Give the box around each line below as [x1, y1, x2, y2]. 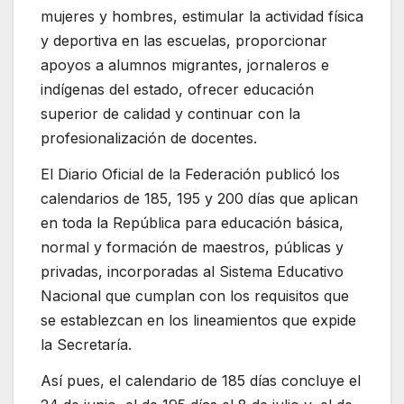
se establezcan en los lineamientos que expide [41, 311, 356, 330]
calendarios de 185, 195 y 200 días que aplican [41, 189, 358, 208]
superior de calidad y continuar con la [41, 105, 300, 124]
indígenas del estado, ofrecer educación [41, 80, 314, 99]
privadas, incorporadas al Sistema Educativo [41, 262, 344, 281]
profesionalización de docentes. [41, 129, 257, 148]
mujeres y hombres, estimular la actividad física [41, 7, 363, 26]
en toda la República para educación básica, [41, 214, 344, 233]
